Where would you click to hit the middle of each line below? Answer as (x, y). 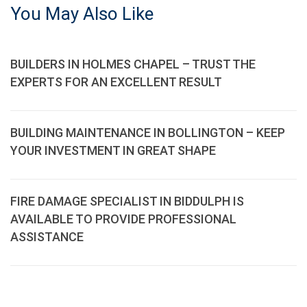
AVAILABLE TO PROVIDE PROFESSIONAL (123, 219)
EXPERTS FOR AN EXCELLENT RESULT (116, 82)
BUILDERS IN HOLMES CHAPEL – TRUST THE (133, 64)
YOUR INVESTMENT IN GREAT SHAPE (113, 150)
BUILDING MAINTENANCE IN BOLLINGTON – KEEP (148, 133)
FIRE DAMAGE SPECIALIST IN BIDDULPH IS (127, 201)
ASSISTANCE (47, 237)
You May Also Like (82, 14)
